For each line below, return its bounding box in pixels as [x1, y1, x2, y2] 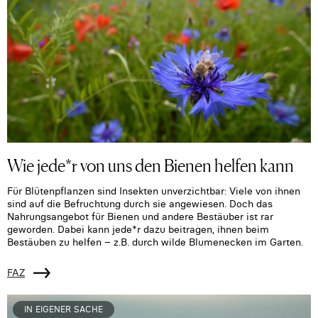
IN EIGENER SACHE [24, 303, 103, 314]
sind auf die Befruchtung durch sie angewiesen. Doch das [7, 197, 273, 210]
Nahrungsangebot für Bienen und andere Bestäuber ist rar [7, 209, 273, 223]
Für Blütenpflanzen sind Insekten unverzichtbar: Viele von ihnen [7, 184, 300, 197]
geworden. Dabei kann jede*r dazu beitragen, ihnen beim [7, 222, 269, 236]
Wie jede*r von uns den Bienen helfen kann [7, 151, 294, 177]
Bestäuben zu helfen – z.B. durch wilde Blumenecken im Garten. [7, 235, 303, 248]
